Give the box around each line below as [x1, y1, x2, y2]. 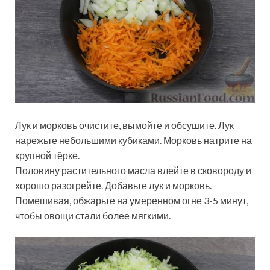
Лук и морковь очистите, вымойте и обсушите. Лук [15, 119, 234, 131]
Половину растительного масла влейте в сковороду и [15, 165, 251, 177]
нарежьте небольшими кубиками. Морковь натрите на [15, 134, 252, 146]
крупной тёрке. [15, 149, 80, 162]
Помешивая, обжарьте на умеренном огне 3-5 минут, [15, 195, 248, 207]
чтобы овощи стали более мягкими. [15, 210, 171, 222]
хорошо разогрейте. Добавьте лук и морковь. [15, 180, 212, 192]
